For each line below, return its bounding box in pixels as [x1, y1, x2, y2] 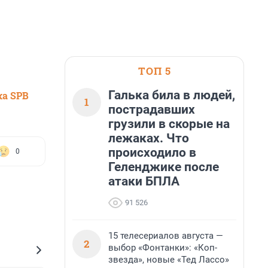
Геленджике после [108, 160, 219, 174]
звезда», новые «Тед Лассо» [108, 254, 229, 265]
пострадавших [108, 102, 195, 117]
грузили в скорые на [108, 117, 230, 131]
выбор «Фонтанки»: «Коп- [108, 242, 217, 253]
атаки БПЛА [108, 174, 179, 188]
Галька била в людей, [108, 88, 235, 102]
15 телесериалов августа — [108, 230, 223, 241]
